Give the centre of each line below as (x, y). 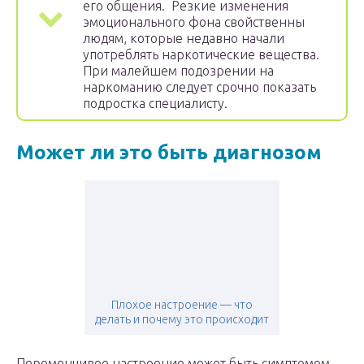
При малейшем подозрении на (178, 71)
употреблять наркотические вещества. (201, 55)
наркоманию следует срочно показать (199, 87)
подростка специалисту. (155, 104)
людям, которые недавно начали (184, 39)
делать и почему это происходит (182, 320)
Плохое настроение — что (182, 305)
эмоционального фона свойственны (194, 22)
